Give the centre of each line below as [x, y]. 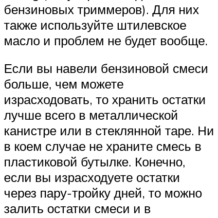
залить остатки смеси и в [77, 209]
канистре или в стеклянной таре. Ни [109, 131]
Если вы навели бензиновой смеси [106, 68]
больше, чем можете [64, 84]
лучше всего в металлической [91, 115]
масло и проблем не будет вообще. [106, 40]
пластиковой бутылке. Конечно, [95, 162]
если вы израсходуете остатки [92, 177]
